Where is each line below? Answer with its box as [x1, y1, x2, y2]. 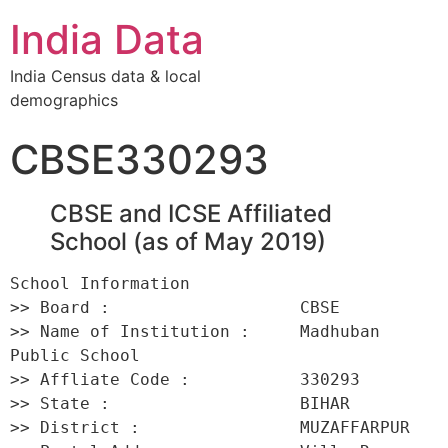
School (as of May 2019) [50, 227, 326, 256]
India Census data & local [10, 66, 201, 86]
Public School [10, 346, 150, 365]
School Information [10, 274, 200, 293]
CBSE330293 [10, 135, 269, 184]
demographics [10, 90, 118, 110]
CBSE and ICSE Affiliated [50, 199, 332, 228]
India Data [10, 15, 204, 64]
